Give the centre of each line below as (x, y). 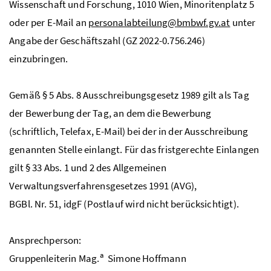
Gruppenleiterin (44, 258)
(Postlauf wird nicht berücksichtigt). (160, 204)
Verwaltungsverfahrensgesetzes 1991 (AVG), (103, 185)
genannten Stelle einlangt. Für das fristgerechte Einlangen (134, 149)
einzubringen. (39, 58)
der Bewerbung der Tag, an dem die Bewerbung (110, 113)
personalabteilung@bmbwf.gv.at (159, 22)
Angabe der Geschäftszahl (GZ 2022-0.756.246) (107, 40)
